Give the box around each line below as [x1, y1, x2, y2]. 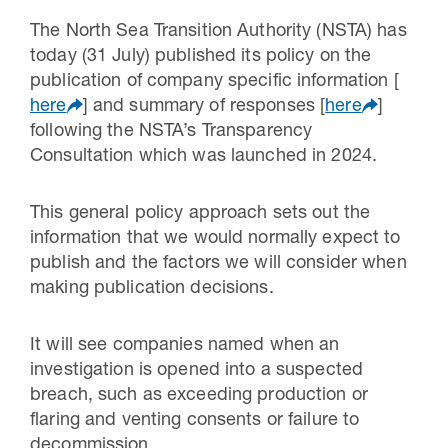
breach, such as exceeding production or [30, 386, 368, 405]
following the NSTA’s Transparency [30, 122, 313, 141]
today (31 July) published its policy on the [30, 47, 372, 66]
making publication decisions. [30, 279, 274, 298]
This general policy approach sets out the [30, 204, 371, 223]
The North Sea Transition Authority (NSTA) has [30, 22, 407, 41]
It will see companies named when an [30, 336, 340, 355]
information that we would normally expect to [30, 229, 401, 248]
